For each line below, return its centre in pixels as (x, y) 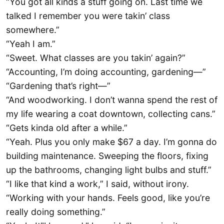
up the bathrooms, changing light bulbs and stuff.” (109, 170)
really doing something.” (57, 212)
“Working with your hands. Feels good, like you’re (108, 198)
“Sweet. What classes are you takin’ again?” (96, 58)
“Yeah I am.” (31, 44)
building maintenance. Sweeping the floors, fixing (107, 156)
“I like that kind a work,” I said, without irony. (97, 184)
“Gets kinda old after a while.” (67, 128)
